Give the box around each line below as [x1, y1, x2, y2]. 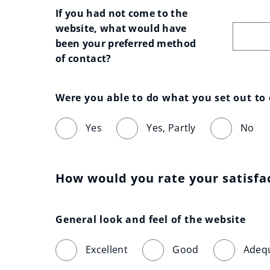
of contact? [55, 52, 111, 65]
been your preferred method [55, 37, 196, 50]
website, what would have [55, 22, 187, 35]
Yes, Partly [146, 121, 196, 134]
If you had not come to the [55, 7, 188, 20]
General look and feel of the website [55, 213, 246, 226]
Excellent [86, 243, 128, 256]
